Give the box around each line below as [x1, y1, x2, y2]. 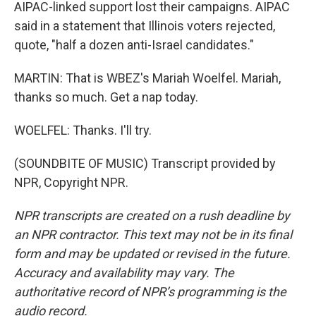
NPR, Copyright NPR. [14, 175, 128, 190]
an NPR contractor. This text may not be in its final [14, 227, 292, 242]
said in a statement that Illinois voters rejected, [14, 18, 275, 33]
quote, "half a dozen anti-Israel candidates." [14, 37, 254, 52]
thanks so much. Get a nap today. [14, 90, 198, 104]
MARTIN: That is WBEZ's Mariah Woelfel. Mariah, [14, 71, 281, 85]
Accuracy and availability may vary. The [14, 265, 234, 280]
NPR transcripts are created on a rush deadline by [14, 208, 290, 223]
